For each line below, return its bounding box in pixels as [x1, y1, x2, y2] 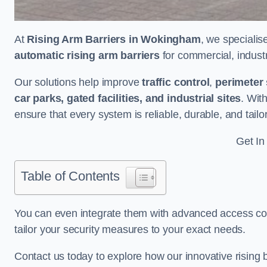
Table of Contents [21, 168, 120, 184]
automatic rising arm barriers [14, 49, 160, 61]
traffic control [142, 76, 210, 88]
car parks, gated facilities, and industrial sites [14, 92, 241, 104]
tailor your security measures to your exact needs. [14, 223, 246, 235]
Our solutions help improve [14, 76, 142, 88]
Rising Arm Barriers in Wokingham [27, 33, 201, 45]
